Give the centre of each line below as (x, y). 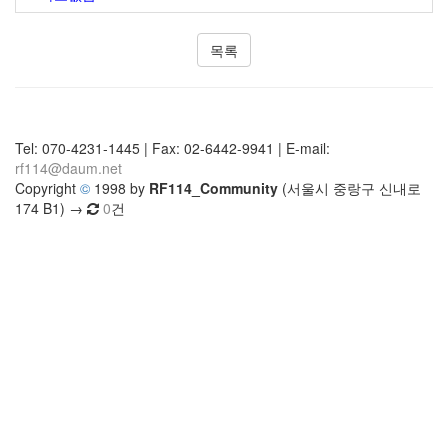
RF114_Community (213, 188)
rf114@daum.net (68, 168)
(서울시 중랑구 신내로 (349, 188)
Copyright (47, 188)
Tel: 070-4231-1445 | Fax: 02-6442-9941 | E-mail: (172, 148)
